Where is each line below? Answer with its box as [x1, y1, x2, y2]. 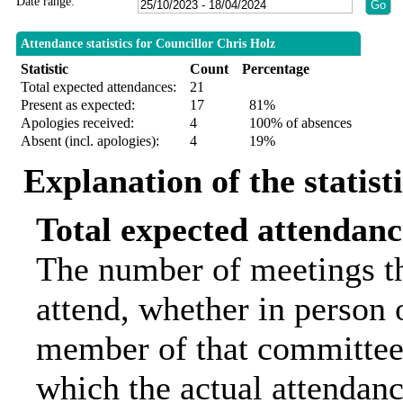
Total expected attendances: [20, 79, 176, 95]
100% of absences [241, 115, 352, 131]
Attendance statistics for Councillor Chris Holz [20, 37, 275, 51]
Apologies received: [20, 115, 134, 131]
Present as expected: [20, 97, 135, 113]
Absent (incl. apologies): [20, 133, 159, 149]
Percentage [241, 61, 309, 77]
